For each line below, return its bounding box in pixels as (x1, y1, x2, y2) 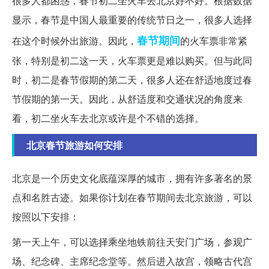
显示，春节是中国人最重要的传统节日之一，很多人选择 (12, 13, 252, 27)
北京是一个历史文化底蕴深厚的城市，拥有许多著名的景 (12, 171, 252, 186)
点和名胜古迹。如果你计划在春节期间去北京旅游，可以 (12, 190, 252, 205)
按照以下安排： (12, 210, 79, 224)
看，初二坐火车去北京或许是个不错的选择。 (12, 111, 204, 125)
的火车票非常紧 (180, 34, 247, 48)
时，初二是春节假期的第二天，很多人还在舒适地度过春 (12, 73, 252, 87)
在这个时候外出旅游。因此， (12, 34, 137, 48)
